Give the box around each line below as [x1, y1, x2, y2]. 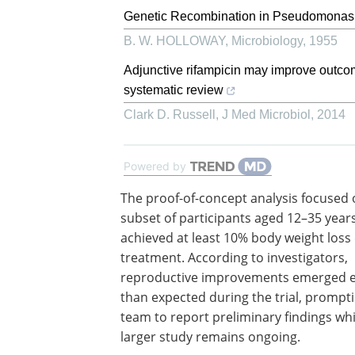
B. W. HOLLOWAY [124, 34, 225, 48]
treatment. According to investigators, [120, 249, 348, 265]
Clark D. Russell [124, 108, 216, 121]
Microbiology [231, 34, 303, 48]
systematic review [124, 83, 223, 97]
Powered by [124, 159, 186, 173]
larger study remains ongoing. [120, 328, 300, 345]
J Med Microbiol [222, 108, 311, 121]
